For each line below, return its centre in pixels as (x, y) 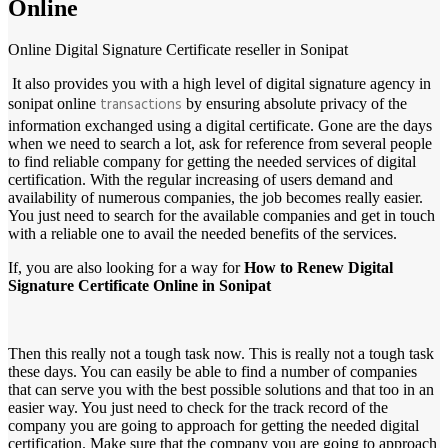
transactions (143, 105)
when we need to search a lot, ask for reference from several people (220, 144)
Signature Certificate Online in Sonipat (139, 286)
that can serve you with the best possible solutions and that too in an (221, 390)
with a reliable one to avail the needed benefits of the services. (202, 234)
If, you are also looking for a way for (126, 268)
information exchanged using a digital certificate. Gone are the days (220, 126)
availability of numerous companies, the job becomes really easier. (215, 198)
